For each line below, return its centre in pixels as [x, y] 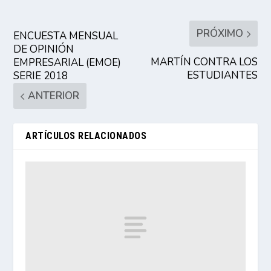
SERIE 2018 [41, 76]
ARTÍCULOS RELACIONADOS [86, 136]
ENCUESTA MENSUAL [66, 36]
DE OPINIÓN [44, 50]
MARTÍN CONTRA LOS [204, 62]
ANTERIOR [54, 96]
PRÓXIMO [220, 34]
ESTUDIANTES [222, 76]
